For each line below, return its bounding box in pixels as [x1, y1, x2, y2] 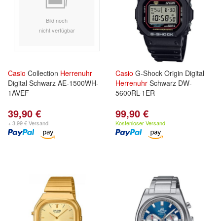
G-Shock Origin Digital [133, 68, 204, 78]
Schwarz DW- [147, 78, 192, 88]
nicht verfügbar [38, 26, 75, 34]
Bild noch [46, 16, 68, 24]
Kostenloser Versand [115, 119, 165, 127]
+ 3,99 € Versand [8, 119, 48, 127]
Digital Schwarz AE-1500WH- [8, 78, 99, 88]
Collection [26, 68, 60, 78]
